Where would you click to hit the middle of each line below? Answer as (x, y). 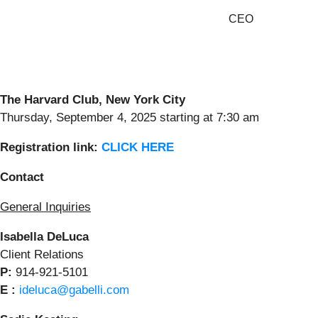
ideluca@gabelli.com (74, 290)
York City (158, 100)
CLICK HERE (138, 148)
